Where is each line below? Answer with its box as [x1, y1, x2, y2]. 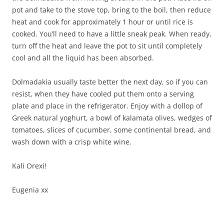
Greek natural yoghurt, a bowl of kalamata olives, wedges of [12, 113, 212, 122]
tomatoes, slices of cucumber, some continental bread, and [12, 125, 211, 134]
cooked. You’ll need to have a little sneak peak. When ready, [12, 29, 211, 38]
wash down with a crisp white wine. [12, 137, 131, 146]
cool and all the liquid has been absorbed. [12, 53, 154, 62]
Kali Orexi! [12, 161, 46, 170]
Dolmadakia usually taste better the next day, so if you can [12, 77, 208, 86]
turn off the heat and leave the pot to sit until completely [12, 41, 202, 50]
